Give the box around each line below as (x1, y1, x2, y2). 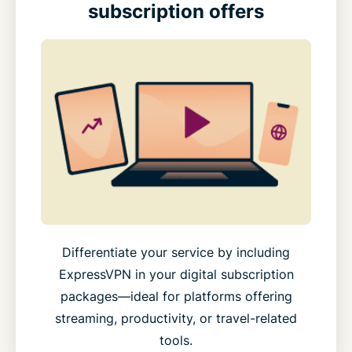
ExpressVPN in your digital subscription (58, 266, 294, 283)
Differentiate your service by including (62, 244, 290, 261)
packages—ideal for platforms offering (60, 288, 292, 305)
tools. (159, 332, 192, 349)
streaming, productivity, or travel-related (55, 310, 297, 327)
